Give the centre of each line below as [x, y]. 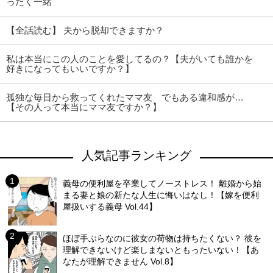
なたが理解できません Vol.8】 [121, 262]
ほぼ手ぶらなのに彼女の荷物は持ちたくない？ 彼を [162, 239]
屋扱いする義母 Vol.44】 [110, 207]
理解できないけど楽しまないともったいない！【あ [161, 250]
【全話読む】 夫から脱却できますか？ [85, 30]
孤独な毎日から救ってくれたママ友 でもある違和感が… [125, 97]
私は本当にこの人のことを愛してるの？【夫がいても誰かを [129, 59]
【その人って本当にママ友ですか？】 [84, 107]
